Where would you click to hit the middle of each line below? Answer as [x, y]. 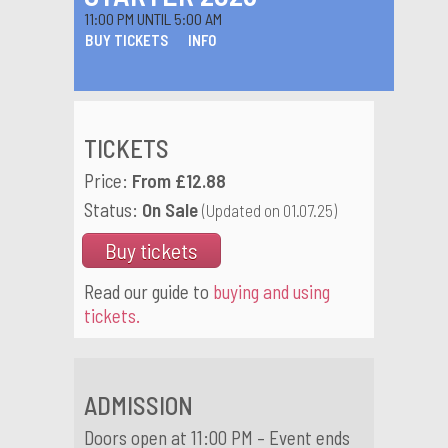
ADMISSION [138, 404]
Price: [108, 180]
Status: [113, 209]
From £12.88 [179, 180]
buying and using [271, 291]
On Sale [170, 209]
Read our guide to [148, 291]
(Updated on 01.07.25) [269, 209]
